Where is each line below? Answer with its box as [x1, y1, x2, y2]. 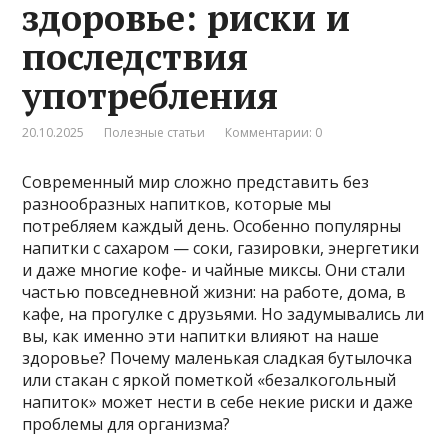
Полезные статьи [104, 123, 206, 141]
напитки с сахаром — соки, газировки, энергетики [22, 236, 420, 259]
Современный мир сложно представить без [22, 170, 370, 193]
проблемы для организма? [22, 412, 231, 435]
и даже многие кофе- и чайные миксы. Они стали [22, 258, 406, 281]
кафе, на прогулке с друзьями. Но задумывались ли [22, 302, 425, 325]
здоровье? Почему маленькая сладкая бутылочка [22, 346, 413, 369]
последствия [22, 32, 249, 80]
